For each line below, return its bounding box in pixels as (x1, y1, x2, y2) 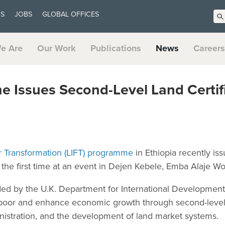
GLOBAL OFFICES (42, 10, 99, 19)
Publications (90, 42, 141, 54)
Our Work (37, 42, 76, 54)
